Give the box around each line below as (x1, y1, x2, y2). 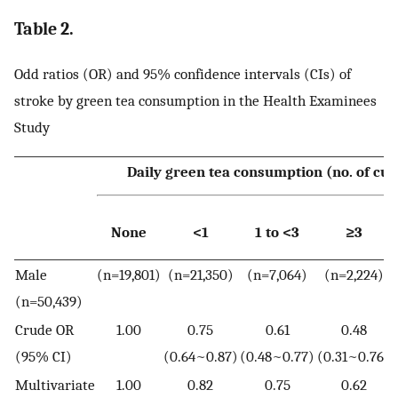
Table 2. (14, 19, 74, 40)
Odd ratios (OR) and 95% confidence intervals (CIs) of (14, 65, 351, 84)
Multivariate (15, 375, 95, 394)
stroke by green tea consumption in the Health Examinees (14, 92, 377, 110)
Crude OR (15, 320, 74, 338)
